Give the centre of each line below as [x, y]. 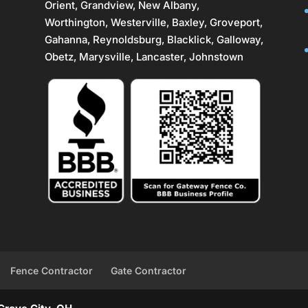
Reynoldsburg [127, 40]
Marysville [104, 57]
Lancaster [159, 57]
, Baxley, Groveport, [214, 23]
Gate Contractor [149, 271]
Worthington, [77, 23]
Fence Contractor [52, 271]
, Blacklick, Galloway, [212, 40]
